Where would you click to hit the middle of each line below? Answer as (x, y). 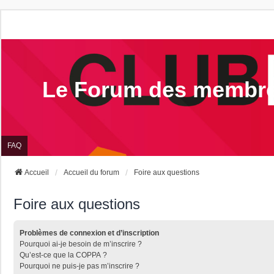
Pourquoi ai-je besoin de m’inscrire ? (81, 244)
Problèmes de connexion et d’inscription (89, 233)
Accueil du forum (91, 172)
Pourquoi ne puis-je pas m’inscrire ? (80, 266)
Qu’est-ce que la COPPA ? (63, 255)
